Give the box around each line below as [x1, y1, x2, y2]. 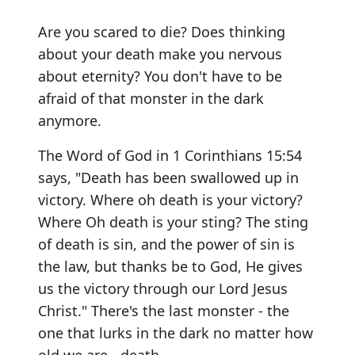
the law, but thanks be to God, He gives [38, 257, 303, 276]
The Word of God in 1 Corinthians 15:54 [38, 146, 302, 165]
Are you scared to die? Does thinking [38, 22, 285, 41]
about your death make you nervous [38, 44, 282, 63]
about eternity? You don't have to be [38, 67, 282, 86]
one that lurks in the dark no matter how [38, 323, 313, 342]
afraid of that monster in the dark [38, 89, 264, 108]
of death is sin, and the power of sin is [38, 235, 295, 254]
